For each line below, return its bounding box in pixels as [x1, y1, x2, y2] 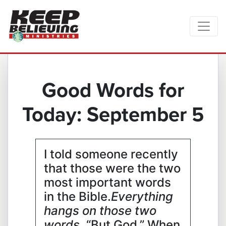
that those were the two [44, 161, 181, 176]
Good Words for [42, 75, 184, 105]
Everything [111, 189, 173, 204]
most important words [44, 175, 171, 190]
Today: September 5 [22, 99, 204, 129]
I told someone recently [44, 147, 178, 161]
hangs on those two [44, 203, 156, 218]
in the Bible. [44, 189, 111, 204]
